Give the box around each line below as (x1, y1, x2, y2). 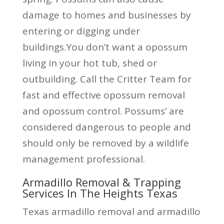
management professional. (22, 152, 145, 165)
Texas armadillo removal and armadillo (22, 204, 200, 218)
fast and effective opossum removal (22, 88, 185, 101)
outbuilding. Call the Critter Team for (22, 72, 191, 85)
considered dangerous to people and (22, 120, 191, 133)
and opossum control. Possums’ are (22, 104, 184, 117)
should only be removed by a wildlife (22, 136, 189, 149)
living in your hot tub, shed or (22, 56, 157, 69)
